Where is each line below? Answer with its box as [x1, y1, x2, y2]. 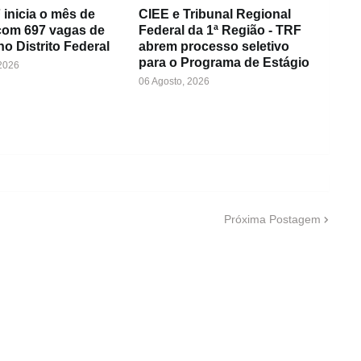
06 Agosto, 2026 [138, 76, 210, 87]
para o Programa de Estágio [138, 56, 309, 69]
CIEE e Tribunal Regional [138, 7, 291, 21]
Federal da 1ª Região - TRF [138, 23, 301, 37]
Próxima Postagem [223, 212, 321, 226]
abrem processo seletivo [138, 39, 289, 53]
